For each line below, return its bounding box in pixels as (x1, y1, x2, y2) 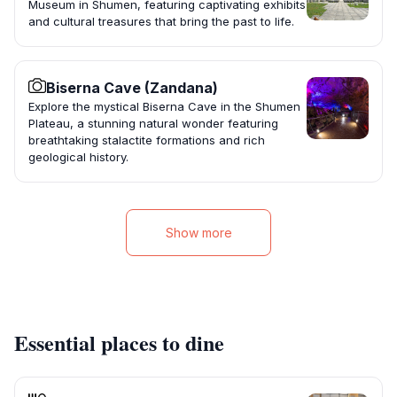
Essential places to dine (14, 327, 224, 359)
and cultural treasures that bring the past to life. (28, 14, 294, 29)
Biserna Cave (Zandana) (46, 79, 218, 97)
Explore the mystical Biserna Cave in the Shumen (28, 99, 300, 114)
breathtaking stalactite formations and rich (28, 133, 265, 148)
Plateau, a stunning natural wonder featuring (28, 116, 278, 131)
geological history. (28, 150, 128, 165)
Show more (165, 225, 232, 241)
